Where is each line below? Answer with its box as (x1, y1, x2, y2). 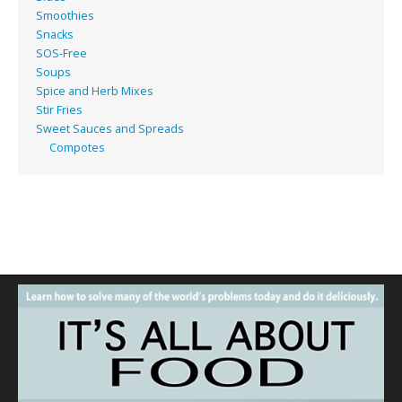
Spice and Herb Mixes (36, 83, 153, 100)
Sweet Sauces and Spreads (36, 121, 184, 137)
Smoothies (36, 8, 94, 24)
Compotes (49, 140, 105, 156)
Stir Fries (36, 102, 83, 118)
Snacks (36, 27, 74, 43)
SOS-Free (36, 46, 87, 62)
